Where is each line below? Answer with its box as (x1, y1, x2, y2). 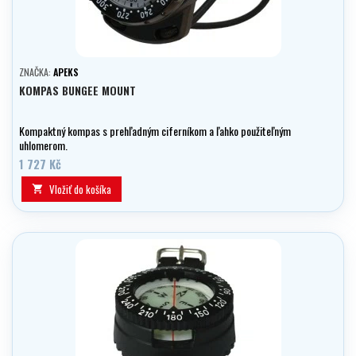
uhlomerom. (19, 137, 68, 154)
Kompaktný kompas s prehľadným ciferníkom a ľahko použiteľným (19, 122, 291, 140)
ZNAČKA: (19, 65, 53, 79)
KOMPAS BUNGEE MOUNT (19, 82, 136, 99)
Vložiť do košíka (49, 181, 111, 198)
